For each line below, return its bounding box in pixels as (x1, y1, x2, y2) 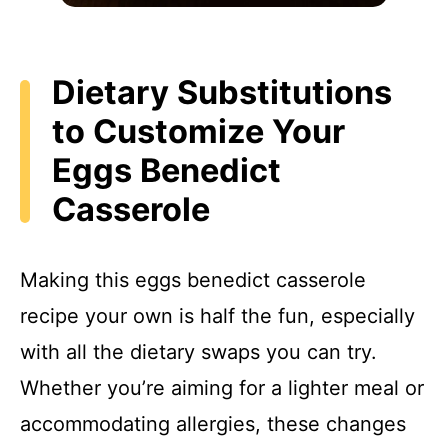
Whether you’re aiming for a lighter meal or (20, 375, 424, 400)
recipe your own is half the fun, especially (20, 303, 415, 328)
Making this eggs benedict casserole (20, 267, 366, 292)
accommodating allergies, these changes (20, 411, 406, 436)
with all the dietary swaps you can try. (20, 339, 377, 364)
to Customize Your (52, 112, 345, 152)
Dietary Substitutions (52, 73, 392, 113)
